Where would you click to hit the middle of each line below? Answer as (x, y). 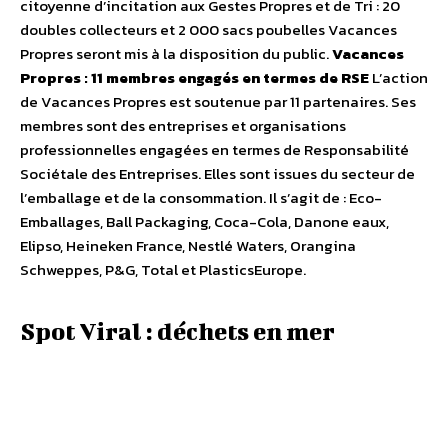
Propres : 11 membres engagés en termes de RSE (194, 78)
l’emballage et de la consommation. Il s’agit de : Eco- (201, 198)
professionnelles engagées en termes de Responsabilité (214, 150)
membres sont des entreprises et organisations (183, 126)
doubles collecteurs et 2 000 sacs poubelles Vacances (208, 30)
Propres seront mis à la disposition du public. (176, 54)
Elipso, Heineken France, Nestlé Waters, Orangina (188, 246)
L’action (398, 78)
